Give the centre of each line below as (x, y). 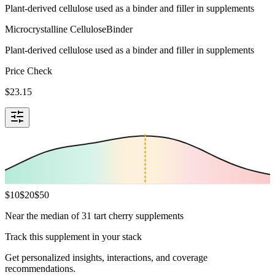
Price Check (29, 71)
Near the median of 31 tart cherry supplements (94, 215)
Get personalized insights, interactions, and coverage (106, 257)
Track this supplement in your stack (73, 236)
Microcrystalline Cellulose (56, 29)
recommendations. (40, 268)
